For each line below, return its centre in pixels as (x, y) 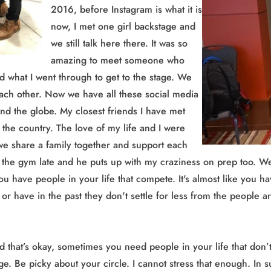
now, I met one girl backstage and (123, 26)
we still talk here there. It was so (119, 43)
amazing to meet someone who (118, 60)
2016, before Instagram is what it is (126, 9)
